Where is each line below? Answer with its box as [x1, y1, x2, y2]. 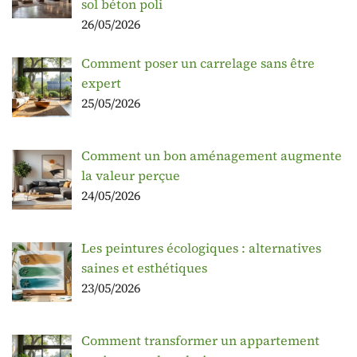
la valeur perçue [81, 167, 180, 185]
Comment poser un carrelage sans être [81, 54, 315, 73]
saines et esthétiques [81, 259, 207, 277]
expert [81, 74, 121, 92]
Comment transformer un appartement [81, 331, 320, 349]
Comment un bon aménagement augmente [81, 147, 342, 165]
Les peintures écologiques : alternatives [81, 239, 321, 257]
